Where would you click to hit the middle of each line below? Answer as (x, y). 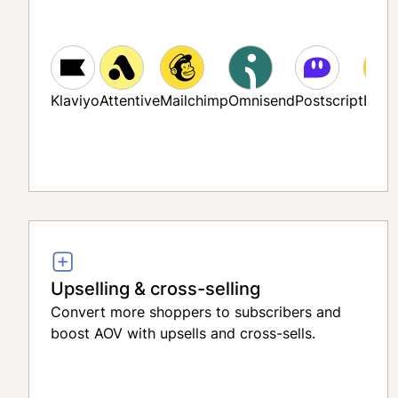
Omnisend (262, 100)
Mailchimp (194, 100)
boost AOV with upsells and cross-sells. (183, 333)
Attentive (130, 100)
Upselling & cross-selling (155, 288)
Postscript (329, 100)
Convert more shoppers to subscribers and (196, 312)
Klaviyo (75, 100)
